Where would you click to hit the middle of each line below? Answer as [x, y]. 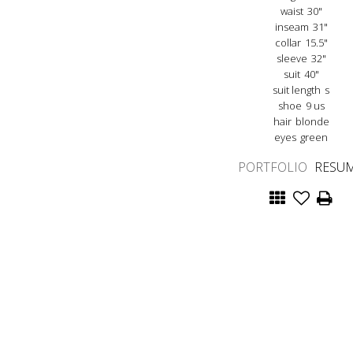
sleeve [292, 58]
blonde [312, 121]
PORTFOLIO [273, 167]
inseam [292, 26]
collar [288, 42]
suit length [297, 89]
